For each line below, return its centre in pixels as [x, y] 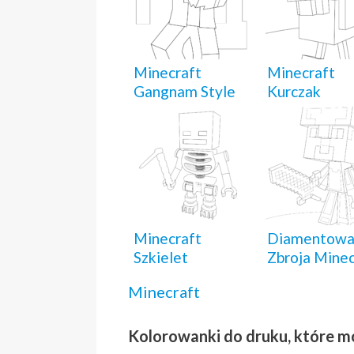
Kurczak [294, 92]
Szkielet [161, 258]
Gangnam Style [185, 92]
